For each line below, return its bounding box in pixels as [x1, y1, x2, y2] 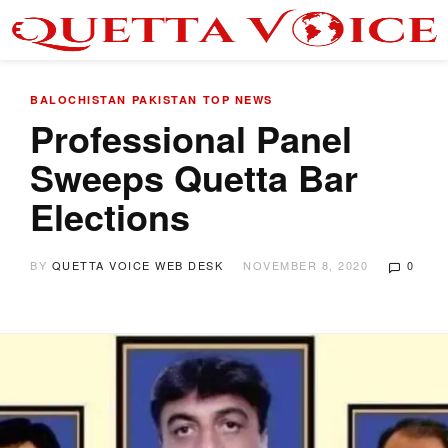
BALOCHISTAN [30, 92, 127, 107]
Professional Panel [30, 112, 352, 164]
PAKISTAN [131, 92, 198, 107]
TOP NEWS [202, 92, 273, 107]
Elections [30, 190, 190, 242]
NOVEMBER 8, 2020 [243, 257, 368, 273]
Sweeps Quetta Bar [30, 151, 358, 203]
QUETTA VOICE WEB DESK [51, 257, 223, 273]
